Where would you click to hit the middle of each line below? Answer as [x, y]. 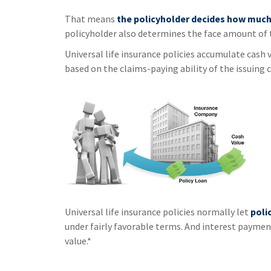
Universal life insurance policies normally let [158, 212]
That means [91, 19]
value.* [78, 241]
